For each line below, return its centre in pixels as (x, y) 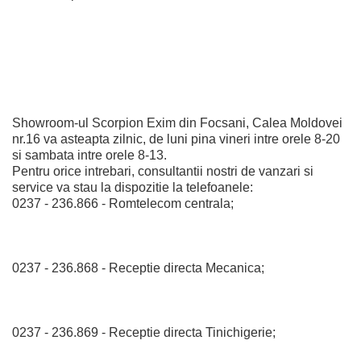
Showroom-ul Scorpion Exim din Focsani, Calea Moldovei (177, 123)
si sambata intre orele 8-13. (89, 155)
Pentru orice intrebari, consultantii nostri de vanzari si (163, 171)
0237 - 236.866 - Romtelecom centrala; (123, 203)
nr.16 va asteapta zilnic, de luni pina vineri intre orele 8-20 (176, 139)
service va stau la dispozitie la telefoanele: (133, 187)
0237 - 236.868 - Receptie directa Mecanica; (138, 268)
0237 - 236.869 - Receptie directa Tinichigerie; (144, 332)
